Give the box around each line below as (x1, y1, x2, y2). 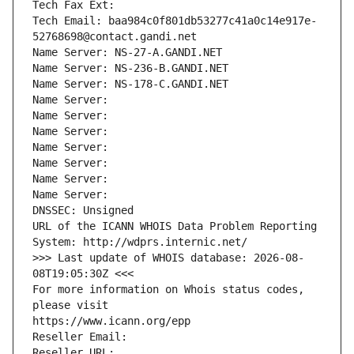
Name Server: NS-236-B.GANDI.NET (32, 62, 228, 75)
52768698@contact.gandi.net (32, 30, 197, 43)
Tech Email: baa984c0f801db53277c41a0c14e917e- (32, 14, 317, 28)
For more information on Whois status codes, (32, 283, 304, 296)
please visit (32, 299, 108, 312)
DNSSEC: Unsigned (32, 204, 134, 217)
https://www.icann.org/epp (32, 314, 190, 328)
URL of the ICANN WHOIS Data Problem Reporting (32, 220, 317, 233)
